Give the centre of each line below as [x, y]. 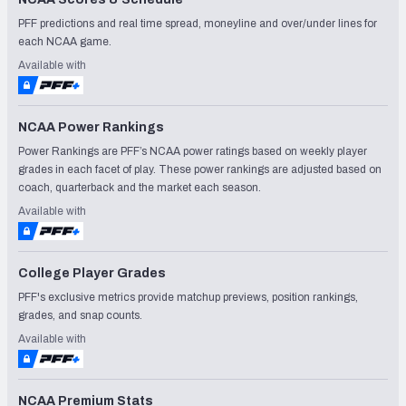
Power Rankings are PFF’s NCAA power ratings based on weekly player [193, 151]
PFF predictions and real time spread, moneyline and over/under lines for [198, 23]
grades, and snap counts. [80, 315]
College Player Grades [92, 273]
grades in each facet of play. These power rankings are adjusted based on [200, 169]
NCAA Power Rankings [91, 127]
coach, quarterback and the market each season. [140, 187]
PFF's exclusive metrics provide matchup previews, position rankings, [188, 297]
